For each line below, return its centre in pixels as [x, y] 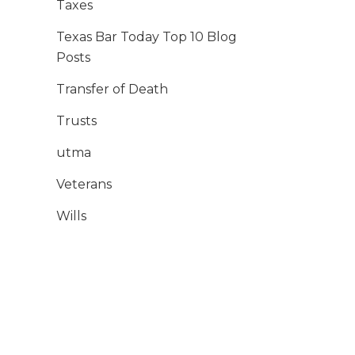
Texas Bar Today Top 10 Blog [147, 37]
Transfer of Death [112, 90]
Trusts [76, 121]
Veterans [84, 185]
